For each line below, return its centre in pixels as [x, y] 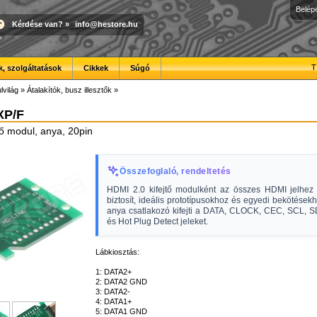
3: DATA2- [113, 292]
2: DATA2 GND [121, 282]
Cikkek [96, 68]
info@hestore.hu [106, 24]
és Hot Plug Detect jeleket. [157, 221]
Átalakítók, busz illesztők [69, 90]
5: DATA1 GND [121, 311]
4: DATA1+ [114, 301]
